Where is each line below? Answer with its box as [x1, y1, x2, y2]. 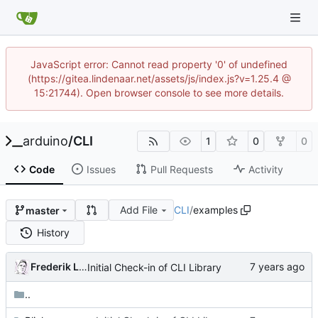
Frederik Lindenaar [79, 261, 87, 273]
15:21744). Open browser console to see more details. [34, 87, 284, 99]
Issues [86, 163, 116, 175]
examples [193, 204, 238, 216]
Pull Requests [150, 163, 213, 175]
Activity [248, 163, 283, 175]
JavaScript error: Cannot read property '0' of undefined [31, 58, 287, 70]
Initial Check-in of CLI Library [87, 261, 221, 273]
